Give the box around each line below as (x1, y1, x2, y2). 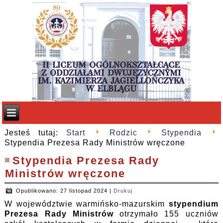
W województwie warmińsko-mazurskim (4, 200, 169, 209)
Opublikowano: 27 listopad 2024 (16, 188, 108, 194)
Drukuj (113, 188, 133, 194)
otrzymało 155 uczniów (113, 210, 219, 219)
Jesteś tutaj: (4, 128, 66, 137)
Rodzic (109, 128, 137, 137)
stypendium (168, 200, 219, 209)
